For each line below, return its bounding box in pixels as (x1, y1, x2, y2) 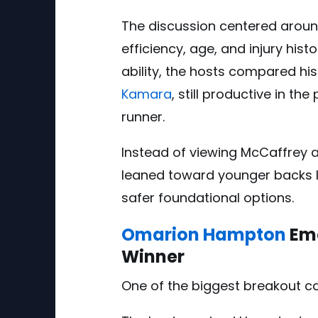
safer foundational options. (121, 189, 294, 207)
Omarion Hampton (121, 223, 286, 247)
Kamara (121, 85, 172, 104)
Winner (121, 245, 185, 269)
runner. (121, 108, 165, 126)
